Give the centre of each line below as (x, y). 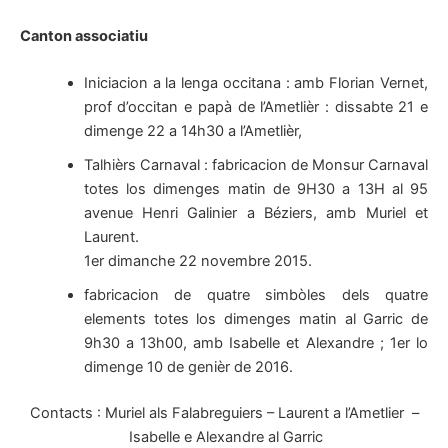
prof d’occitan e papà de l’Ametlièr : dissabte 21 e (255, 107)
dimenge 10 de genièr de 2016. (188, 367)
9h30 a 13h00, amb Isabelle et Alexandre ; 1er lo (255, 343)
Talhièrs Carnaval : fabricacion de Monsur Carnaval (255, 165)
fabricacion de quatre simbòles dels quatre (255, 295)
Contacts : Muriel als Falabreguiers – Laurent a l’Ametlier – (224, 413)
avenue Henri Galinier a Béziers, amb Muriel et (255, 213)
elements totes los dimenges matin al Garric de (255, 319)
